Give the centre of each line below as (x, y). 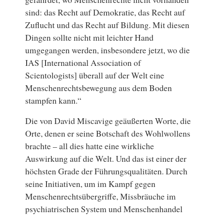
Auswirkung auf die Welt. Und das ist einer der (106, 159)
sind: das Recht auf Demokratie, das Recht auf (105, 12)
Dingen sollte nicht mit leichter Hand (90, 38)
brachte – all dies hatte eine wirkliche (90, 146)
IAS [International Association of (83, 63)
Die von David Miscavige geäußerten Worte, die (108, 121)
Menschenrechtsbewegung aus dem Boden (99, 88)
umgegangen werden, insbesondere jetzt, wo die (108, 50)
